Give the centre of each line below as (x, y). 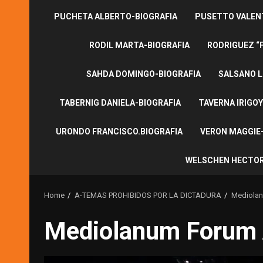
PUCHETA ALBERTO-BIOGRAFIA (115, 16)
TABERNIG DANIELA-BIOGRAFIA (120, 102)
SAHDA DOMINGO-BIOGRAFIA (143, 74)
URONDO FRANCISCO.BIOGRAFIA (119, 131)
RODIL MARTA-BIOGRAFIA (139, 45)
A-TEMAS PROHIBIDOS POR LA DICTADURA (148, 195)
